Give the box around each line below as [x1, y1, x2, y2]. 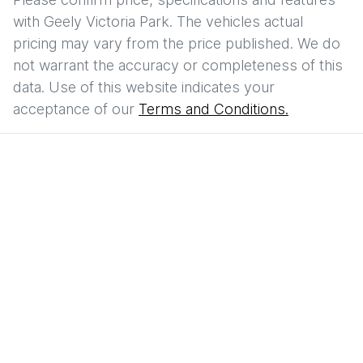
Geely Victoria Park [44, 13, 169, 31]
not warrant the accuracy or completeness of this [13, 57, 343, 75]
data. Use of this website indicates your [13, 79, 275, 96]
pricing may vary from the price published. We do [13, 35, 340, 53]
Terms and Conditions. [139, 100, 288, 118]
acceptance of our [13, 100, 135, 118]
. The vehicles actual [169, 13, 303, 31]
